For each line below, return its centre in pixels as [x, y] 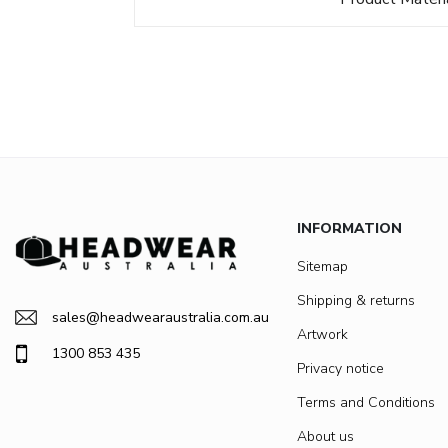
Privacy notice [340, 369]
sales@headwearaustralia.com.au [160, 318]
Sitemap [322, 267]
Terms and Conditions [366, 403]
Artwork [322, 335]
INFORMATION [349, 229]
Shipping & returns [356, 301]
